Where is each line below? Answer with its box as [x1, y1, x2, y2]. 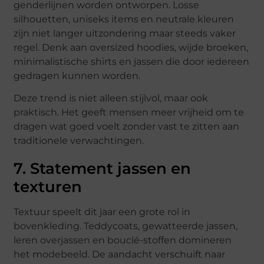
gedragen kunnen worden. [14, 70, 141, 81]
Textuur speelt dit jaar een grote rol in [14, 206, 191, 218]
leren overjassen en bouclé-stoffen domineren [14, 235, 232, 246]
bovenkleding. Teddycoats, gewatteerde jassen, [14, 220, 238, 232]
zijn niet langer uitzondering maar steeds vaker [14, 27, 236, 39]
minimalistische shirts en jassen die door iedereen [14, 55, 250, 67]
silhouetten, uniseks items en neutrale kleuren [14, 13, 235, 25]
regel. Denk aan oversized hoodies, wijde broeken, [14, 41, 249, 53]
